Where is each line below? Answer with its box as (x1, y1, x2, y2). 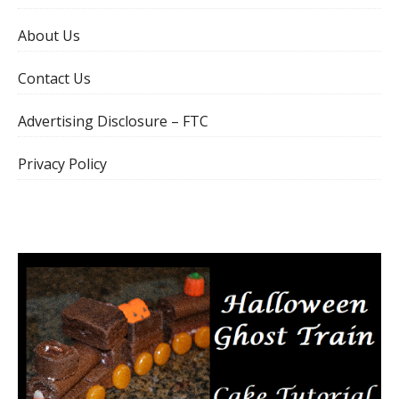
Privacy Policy (18, 154, 107, 175)
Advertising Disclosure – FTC (18, 111, 208, 132)
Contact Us (18, 69, 91, 89)
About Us (18, 26, 80, 46)
